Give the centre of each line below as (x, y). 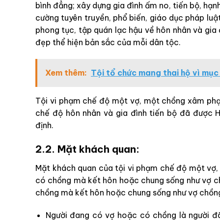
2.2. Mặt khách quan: (87, 149)
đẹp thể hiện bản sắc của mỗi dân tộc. (108, 42)
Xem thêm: (66, 72)
